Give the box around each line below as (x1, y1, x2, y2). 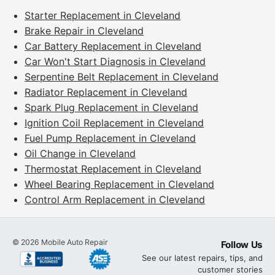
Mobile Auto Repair (39, 238, 108, 247)
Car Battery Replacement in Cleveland (25, 40, 201, 53)
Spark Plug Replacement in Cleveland (25, 101, 198, 114)
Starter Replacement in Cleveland (25, 9, 180, 22)
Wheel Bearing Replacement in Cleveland (25, 178, 214, 191)
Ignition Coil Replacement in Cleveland (25, 117, 204, 130)
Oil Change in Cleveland (25, 147, 136, 160)
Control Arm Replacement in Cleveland (25, 193, 205, 206)
